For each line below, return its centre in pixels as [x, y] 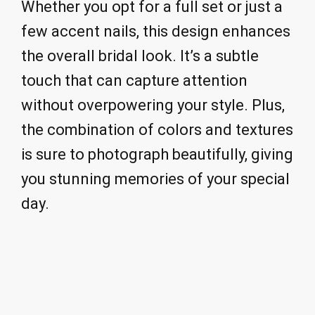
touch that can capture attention [134, 81]
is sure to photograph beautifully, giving [157, 155]
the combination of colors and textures [157, 130]
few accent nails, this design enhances [156, 32]
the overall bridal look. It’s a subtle [140, 56]
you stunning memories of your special [155, 179]
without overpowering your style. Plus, [153, 105]
